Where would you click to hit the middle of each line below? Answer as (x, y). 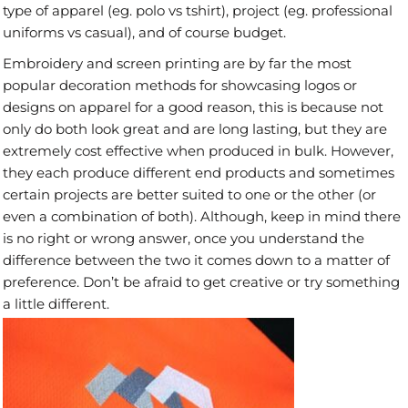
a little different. (56, 304)
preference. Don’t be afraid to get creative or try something (201, 282)
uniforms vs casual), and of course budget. (144, 33)
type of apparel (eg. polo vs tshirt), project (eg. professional (198, 11)
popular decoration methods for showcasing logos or (180, 86)
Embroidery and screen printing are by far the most (177, 64)
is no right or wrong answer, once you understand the (184, 239)
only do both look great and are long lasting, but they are (195, 129)
